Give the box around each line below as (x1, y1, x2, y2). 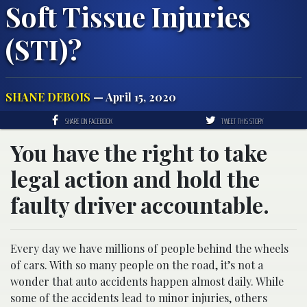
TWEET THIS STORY (221, 114, 264, 128)
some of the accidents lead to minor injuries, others (10, 291, 267, 306)
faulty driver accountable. (10, 190, 269, 220)
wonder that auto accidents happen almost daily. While (10, 274, 284, 289)
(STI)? (5, 31, 82, 68)
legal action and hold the (10, 164, 260, 194)
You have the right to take (10, 138, 267, 168)
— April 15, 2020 (90, 90, 176, 105)
